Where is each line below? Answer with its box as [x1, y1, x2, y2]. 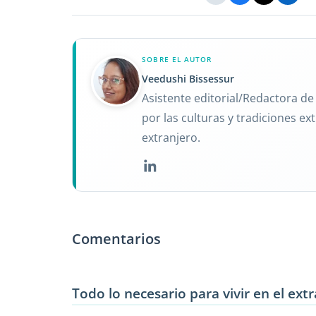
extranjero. [142, 130, 201, 146]
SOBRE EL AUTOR [142, 54, 212, 64]
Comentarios [72, 229, 161, 248]
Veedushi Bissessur [142, 71, 235, 85]
